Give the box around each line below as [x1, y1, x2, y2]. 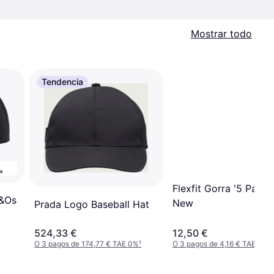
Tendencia [42, 76, 83, 87]
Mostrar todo [191, 28, 252, 40]
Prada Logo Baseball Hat [34, 198, 149, 211]
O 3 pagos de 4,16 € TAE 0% [172, 239, 268, 248]
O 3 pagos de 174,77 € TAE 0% [34, 239, 139, 248]
